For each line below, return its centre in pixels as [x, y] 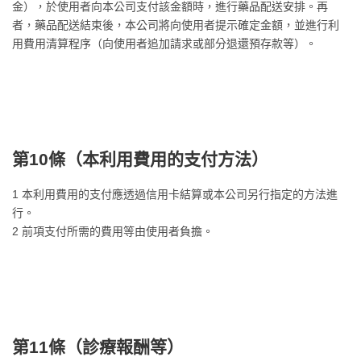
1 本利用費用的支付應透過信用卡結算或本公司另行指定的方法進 [175, 194]
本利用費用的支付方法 [167, 159]
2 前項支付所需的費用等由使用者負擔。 [113, 231]
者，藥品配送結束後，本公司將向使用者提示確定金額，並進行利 [176, 25]
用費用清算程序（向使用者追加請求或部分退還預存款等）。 [164, 44]
